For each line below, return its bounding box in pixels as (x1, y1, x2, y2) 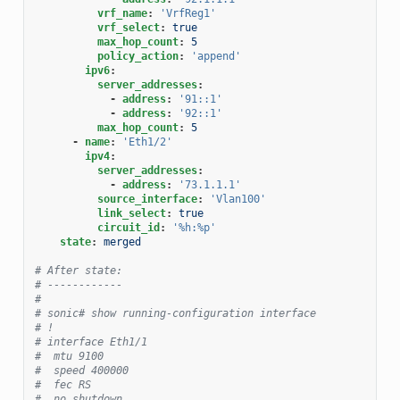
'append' (190, 49, 241, 62)
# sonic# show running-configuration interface (34, 306, 316, 320)
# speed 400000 (34, 363, 129, 377)
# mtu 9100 (34, 349, 104, 362)
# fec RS (34, 378, 91, 391)
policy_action (96, 49, 179, 62)
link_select (96, 206, 166, 220)
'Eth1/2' (121, 135, 172, 148)
